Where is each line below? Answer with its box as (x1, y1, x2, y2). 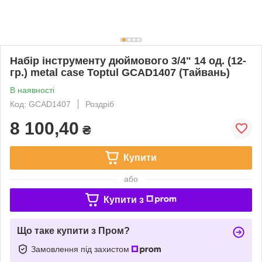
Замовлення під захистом (31, 244, 132, 254)
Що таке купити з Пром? (17, 225, 130, 236)
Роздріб (85, 99, 114, 109)
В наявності (10, 85, 54, 95)
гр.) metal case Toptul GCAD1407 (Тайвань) (10, 66, 230, 78)
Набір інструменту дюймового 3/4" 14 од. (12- (10, 54, 246, 67)
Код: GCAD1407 (10, 99, 71, 109)
